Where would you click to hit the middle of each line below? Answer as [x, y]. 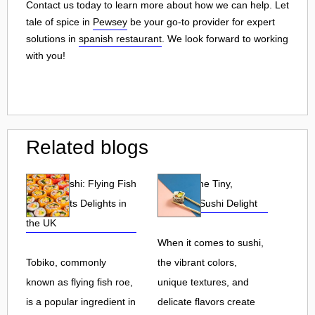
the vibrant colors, [197, 262]
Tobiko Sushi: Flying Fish [81, 183]
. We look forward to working [225, 38]
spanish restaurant [120, 38]
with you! [46, 55]
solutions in [52, 38]
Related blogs [87, 147]
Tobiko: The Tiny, [195, 183]
